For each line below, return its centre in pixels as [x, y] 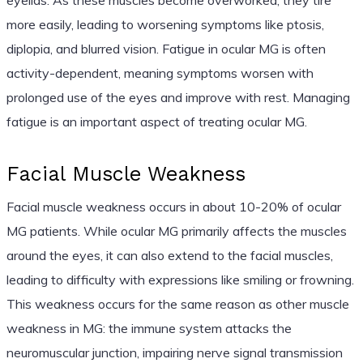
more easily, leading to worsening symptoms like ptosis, [165, 24]
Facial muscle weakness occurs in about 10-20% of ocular [173, 206]
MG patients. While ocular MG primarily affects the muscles [176, 231]
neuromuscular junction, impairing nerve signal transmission [174, 352]
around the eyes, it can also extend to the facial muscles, [169, 255]
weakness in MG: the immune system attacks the [149, 328]
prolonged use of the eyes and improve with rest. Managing [178, 97]
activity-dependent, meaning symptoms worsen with [160, 73]
